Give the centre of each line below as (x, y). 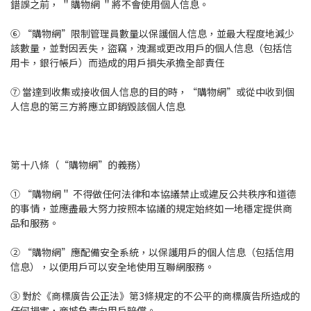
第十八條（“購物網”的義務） (78, 165)
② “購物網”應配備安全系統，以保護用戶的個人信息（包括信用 (152, 252)
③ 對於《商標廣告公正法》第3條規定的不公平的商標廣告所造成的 (155, 296)
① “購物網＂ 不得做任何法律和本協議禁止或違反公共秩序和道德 (153, 194)
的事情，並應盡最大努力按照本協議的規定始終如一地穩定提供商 (151, 209)
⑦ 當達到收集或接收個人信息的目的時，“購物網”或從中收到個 (152, 92)
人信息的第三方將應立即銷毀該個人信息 (98, 107)
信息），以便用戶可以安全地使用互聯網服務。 (112, 267)
